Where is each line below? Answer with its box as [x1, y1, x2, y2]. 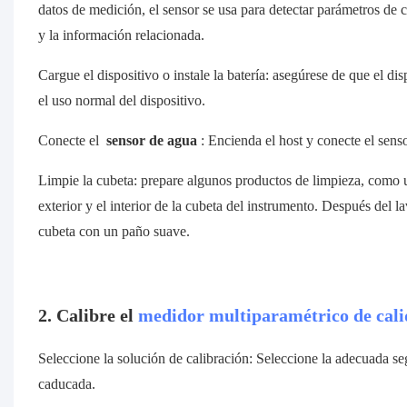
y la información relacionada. [37, 26, 204, 45]
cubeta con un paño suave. [37, 223, 190, 241]
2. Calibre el [37, 304, 138, 327]
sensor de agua [102, 132, 201, 150]
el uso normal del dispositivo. [37, 92, 205, 110]
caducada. [37, 375, 95, 393]
